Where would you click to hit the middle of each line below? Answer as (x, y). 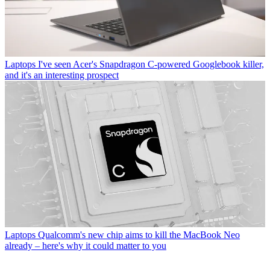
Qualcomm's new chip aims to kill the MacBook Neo (139, 234)
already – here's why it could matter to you (86, 245)
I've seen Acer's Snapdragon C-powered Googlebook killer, (151, 64)
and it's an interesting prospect (62, 75)
